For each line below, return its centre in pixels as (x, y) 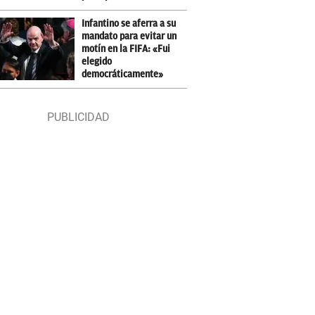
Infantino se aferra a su (129, 24)
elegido (97, 62)
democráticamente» (123, 74)
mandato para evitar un (129, 36)
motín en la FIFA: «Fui (126, 49)
